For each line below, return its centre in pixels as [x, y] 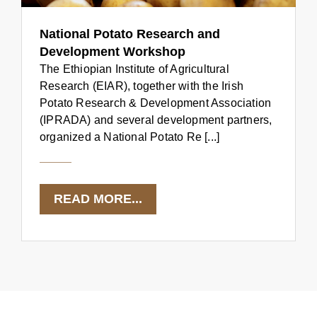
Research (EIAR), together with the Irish [142, 86]
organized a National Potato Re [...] [130, 137]
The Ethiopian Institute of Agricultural [134, 69]
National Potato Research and [130, 34]
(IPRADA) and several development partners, [156, 120]
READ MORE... [98, 199]
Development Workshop [113, 52]
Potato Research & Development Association [156, 103]
